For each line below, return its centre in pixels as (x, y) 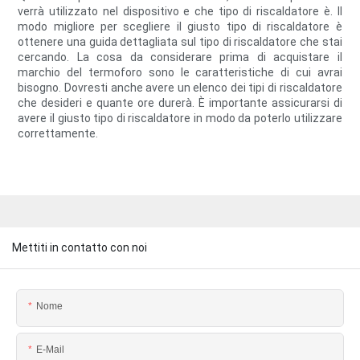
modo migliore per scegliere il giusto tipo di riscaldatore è (180, 27)
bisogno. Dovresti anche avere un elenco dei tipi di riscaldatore (180, 88)
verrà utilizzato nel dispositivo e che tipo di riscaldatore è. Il (180, 12)
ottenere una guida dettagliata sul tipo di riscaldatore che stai (180, 42)
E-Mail (50, 349)
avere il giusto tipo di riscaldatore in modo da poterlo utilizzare (180, 119)
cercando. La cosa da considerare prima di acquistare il (180, 57)
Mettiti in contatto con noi (80, 247)
